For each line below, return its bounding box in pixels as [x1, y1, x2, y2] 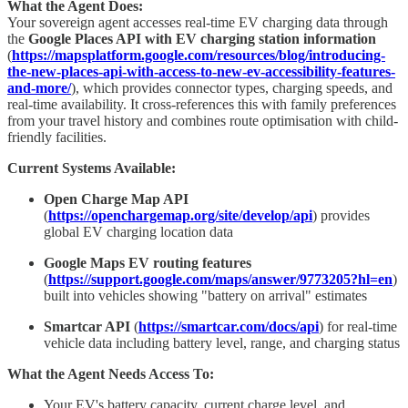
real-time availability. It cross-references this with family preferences [7, 97, 396, 113]
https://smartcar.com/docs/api [138, 319, 319, 335]
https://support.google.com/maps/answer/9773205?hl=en [48, 271, 393, 288]
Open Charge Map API [44, 191, 189, 208]
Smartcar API [44, 319, 130, 335]
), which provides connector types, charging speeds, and [71, 80, 393, 97]
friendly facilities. [7, 129, 107, 146]
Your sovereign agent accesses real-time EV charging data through [7, 15, 388, 31]
